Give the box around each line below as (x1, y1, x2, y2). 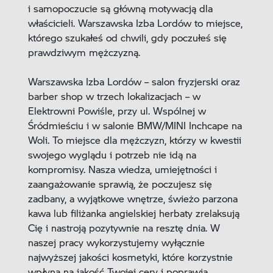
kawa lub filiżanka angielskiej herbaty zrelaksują (27, 206, 239, 219)
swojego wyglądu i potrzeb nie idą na (27, 147, 196, 161)
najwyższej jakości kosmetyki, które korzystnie (27, 250, 233, 263)
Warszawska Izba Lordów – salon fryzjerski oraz (27, 74, 240, 88)
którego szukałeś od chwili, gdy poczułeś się (27, 30, 227, 44)
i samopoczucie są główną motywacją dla (27, 1, 213, 15)
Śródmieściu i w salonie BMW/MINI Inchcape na (27, 118, 242, 132)
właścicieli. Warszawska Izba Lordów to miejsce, (27, 16, 243, 29)
